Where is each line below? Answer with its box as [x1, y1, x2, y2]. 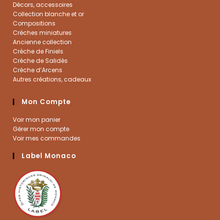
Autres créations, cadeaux [13, 75, 92, 83]
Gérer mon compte [13, 124, 70, 133]
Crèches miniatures [13, 28, 72, 37]
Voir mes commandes [13, 134, 81, 142]
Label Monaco [22, 151, 77, 161]
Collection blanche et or [13, 9, 84, 18]
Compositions [13, 19, 56, 27]
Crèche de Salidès [13, 56, 68, 65]
